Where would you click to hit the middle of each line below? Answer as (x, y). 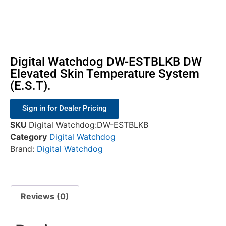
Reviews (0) (45, 196)
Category (29, 137)
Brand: (23, 149)
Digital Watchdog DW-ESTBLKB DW (106, 62)
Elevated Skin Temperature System (105, 74)
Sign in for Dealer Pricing (65, 109)
